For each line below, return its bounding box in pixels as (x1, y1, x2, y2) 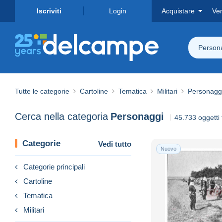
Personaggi (111, 111, 164, 122)
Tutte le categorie (15, 87, 69, 95)
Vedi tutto (98, 139, 131, 148)
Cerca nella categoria (15, 111, 108, 122)
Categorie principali (23, 162, 85, 171)
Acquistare (162, 7, 195, 15)
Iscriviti (37, 7, 61, 15)
